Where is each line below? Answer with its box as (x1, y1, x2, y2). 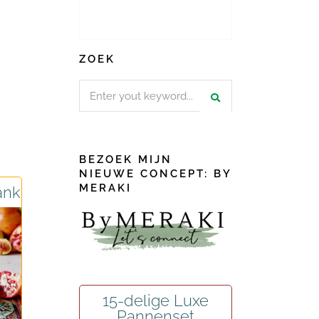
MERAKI (79, 181, 132, 194)
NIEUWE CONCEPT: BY (79, 167, 231, 180)
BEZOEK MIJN (79, 152, 172, 166)
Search (79, 82, 112, 95)
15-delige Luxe (103, 291, 209, 310)
